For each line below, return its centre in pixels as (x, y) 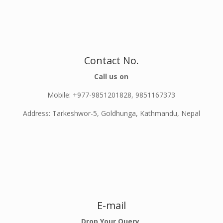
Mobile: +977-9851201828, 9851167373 (111, 95)
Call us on (111, 77)
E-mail (111, 206)
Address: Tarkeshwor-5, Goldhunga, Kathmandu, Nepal (111, 113)
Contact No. (111, 61)
